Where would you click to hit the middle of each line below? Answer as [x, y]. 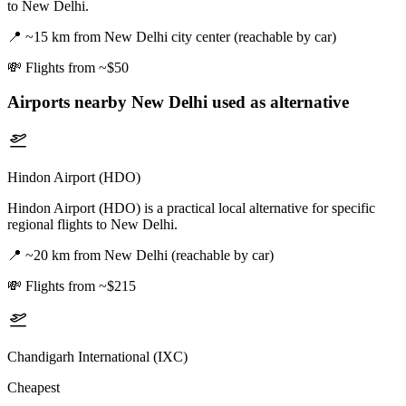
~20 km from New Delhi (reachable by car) [150, 256]
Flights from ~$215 [81, 286]
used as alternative [278, 102]
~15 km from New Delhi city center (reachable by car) [181, 36]
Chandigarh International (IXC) [97, 357]
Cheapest [34, 388]
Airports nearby [69, 102]
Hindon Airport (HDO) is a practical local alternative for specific [191, 208]
